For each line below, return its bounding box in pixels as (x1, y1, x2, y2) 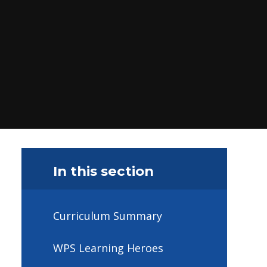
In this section (53, 162, 154, 179)
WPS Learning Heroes (53, 240, 163, 255)
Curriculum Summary (53, 209, 162, 223)
